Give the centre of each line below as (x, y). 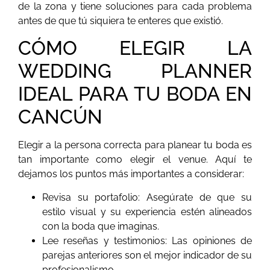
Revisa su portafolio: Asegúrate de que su (147, 197)
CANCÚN (60, 117)
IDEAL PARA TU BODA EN (135, 94)
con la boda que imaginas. (101, 226)
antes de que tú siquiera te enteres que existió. (121, 21)
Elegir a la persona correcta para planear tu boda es (135, 145)
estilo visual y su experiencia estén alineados (147, 212)
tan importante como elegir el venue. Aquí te (135, 160)
